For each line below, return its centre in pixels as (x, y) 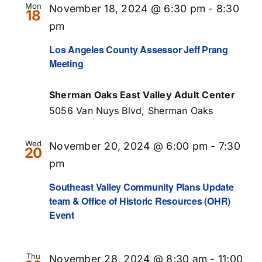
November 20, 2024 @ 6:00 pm (129, 146)
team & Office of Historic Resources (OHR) (140, 201)
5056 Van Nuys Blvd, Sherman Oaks (131, 110)
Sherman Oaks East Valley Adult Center (142, 94)
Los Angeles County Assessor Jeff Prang (139, 49)
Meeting (66, 63)
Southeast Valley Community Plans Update (142, 187)
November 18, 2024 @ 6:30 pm (127, 8)
